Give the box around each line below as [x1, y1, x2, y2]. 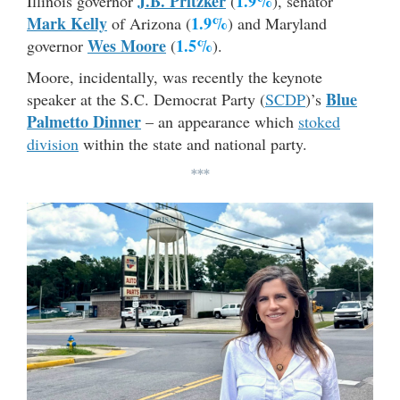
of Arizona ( [107, 12, 191, 35]
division [27, 133, 79, 155]
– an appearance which [141, 111, 298, 133]
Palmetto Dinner [27, 110, 141, 134]
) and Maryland [228, 12, 327, 35]
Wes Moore [87, 34, 166, 58]
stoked [298, 111, 340, 133]
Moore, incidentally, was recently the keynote [27, 66, 322, 88]
